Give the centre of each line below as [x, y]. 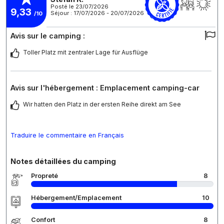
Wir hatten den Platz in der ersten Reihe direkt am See [102, 104]
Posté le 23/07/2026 [79, 6]
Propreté [44, 176]
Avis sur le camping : [48, 36]
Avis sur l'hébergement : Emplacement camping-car [105, 88]
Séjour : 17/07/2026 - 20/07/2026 [97, 13]
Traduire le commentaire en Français [67, 135]
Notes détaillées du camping [63, 161]
